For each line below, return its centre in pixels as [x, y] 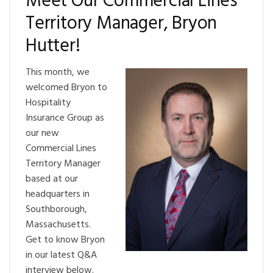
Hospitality [48, 103]
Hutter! [53, 46]
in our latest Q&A [61, 255]
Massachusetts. [59, 225]
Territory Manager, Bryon [122, 24]
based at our [52, 179]
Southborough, [56, 210]
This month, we [58, 73]
